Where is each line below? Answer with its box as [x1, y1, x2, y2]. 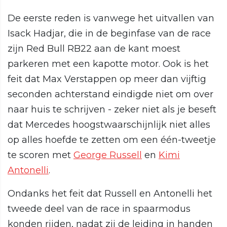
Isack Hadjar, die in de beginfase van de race [8, 28, 211, 40]
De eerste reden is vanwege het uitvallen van [8, 13, 214, 24]
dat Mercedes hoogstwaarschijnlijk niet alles [8, 119, 210, 131]
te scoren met [8, 149, 73, 161]
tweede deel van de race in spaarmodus [8, 203, 191, 215]
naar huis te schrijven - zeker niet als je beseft [8, 104, 216, 116]
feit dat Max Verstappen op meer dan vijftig [8, 73, 206, 85]
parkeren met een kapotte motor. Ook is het [8, 58, 209, 70]
